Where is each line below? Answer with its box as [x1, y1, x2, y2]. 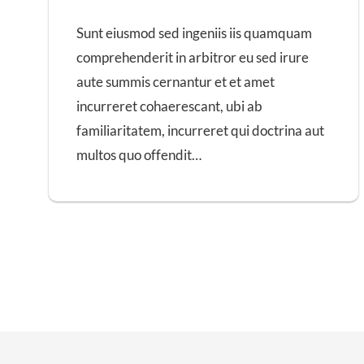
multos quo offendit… [76, 145, 201, 163]
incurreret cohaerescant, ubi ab [76, 97, 262, 115]
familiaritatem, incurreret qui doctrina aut [76, 121, 324, 139]
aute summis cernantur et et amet [76, 72, 275, 90]
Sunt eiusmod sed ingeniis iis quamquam [76, 24, 312, 41]
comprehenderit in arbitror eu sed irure [76, 48, 309, 66]
